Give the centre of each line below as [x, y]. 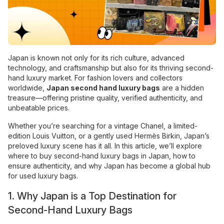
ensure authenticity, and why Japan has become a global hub [109, 166]
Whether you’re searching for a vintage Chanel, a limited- [103, 126]
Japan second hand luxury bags [103, 88]
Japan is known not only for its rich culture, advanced [96, 58]
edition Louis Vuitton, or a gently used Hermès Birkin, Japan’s [109, 136]
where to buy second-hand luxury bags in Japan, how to [102, 156]
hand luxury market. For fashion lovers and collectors [95, 78]
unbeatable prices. [39, 108]
